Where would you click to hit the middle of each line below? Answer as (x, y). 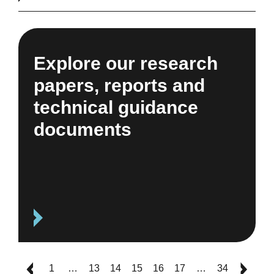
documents (82, 129)
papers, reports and (119, 85)
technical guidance (116, 107)
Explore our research (125, 63)
